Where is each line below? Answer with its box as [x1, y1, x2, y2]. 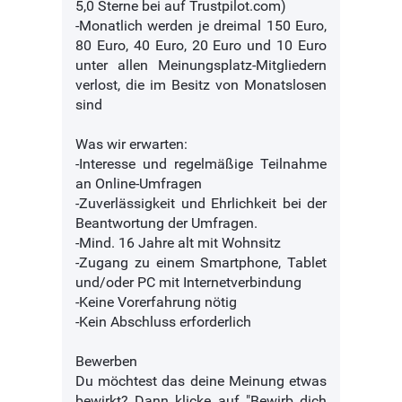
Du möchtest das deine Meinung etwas [75, 372, 327, 390]
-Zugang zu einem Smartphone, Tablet [75, 254, 327, 272]
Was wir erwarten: [75, 135, 188, 153]
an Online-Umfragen [75, 175, 202, 193]
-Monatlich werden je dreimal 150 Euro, [75, 17, 327, 35]
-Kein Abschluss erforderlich [75, 313, 251, 331]
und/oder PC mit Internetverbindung [75, 274, 301, 292]
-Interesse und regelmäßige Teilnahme [75, 155, 327, 173]
